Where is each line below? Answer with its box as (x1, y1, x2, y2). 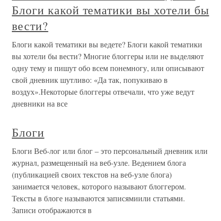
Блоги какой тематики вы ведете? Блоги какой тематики (12, 39, 202, 49)
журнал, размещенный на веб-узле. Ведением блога (12, 157, 186, 168)
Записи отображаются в (12, 205, 92, 215)
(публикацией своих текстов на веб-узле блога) (12, 169, 172, 180)
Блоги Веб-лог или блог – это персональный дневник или (12, 146, 208, 156)
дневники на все (12, 98, 68, 109)
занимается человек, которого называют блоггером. (12, 181, 186, 191)
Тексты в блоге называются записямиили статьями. (12, 193, 185, 203)
